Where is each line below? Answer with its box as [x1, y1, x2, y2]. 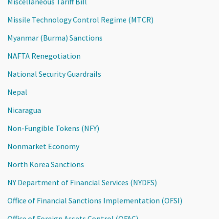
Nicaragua [7, 105, 41, 115]
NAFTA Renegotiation [7, 50, 81, 61]
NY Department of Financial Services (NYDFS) [7, 177, 157, 187]
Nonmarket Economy [7, 141, 79, 151]
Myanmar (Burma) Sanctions [7, 32, 103, 43]
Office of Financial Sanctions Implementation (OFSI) [7, 195, 182, 205]
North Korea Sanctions [7, 159, 84, 169]
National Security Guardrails [7, 68, 101, 79]
